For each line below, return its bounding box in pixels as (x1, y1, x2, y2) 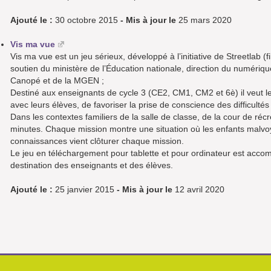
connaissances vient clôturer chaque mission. (10, 136, 184, 146)
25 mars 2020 (176, 15, 232, 25)
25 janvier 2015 (53, 184, 117, 195)
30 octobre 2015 (53, 15, 120, 25)
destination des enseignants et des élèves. (10, 160, 173, 171)
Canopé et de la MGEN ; (10, 76, 104, 86)
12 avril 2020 (172, 184, 224, 195)
